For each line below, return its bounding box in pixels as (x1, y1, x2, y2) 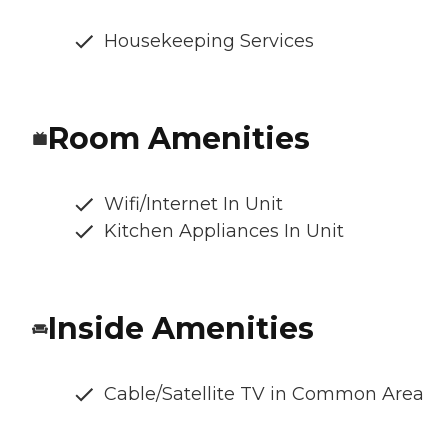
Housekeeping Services (104, 30, 314, 53)
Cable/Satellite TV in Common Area (104, 383, 424, 406)
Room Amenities (48, 120, 310, 158)
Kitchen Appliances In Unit (104, 220, 344, 243)
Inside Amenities (48, 310, 314, 348)
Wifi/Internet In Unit (104, 193, 283, 216)
